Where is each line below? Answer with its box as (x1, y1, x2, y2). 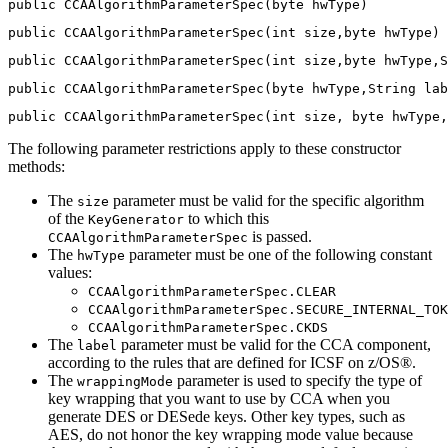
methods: (8, 157, 65, 175)
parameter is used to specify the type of (173, 371, 422, 389)
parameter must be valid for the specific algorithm (109, 191, 424, 209)
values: (48, 263, 92, 281)
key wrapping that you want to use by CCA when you (48, 389, 390, 407)
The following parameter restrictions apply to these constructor (8, 139, 401, 157)
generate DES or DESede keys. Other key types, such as (48, 407, 405, 425)
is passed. (248, 227, 312, 245)
